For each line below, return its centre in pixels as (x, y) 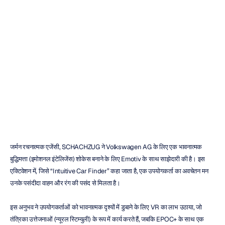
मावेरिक (19, 88)
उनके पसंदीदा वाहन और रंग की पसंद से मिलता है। (65, 183)
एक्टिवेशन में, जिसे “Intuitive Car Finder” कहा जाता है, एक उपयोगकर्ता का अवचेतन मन (109, 171)
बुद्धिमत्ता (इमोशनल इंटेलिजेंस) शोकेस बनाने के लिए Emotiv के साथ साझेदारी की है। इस (107, 159)
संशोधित (57, 88)
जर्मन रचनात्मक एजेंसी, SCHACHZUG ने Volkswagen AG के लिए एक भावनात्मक (106, 147)
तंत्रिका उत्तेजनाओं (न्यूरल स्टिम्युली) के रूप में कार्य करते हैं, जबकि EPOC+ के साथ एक (107, 219)
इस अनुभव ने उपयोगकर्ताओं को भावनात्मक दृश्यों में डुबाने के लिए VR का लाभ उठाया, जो (106, 207)
